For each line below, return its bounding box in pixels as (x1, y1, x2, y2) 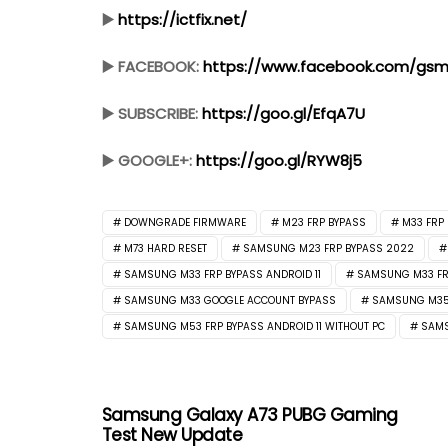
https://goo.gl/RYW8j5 (196, 150, 362, 172)
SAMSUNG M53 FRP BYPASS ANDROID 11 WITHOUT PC (124, 319, 385, 335)
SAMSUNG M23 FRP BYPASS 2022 (243, 241, 414, 257)
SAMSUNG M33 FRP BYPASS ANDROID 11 (124, 267, 321, 283)
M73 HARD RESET (124, 241, 207, 257)
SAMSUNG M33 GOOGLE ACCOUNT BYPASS (124, 293, 336, 309)
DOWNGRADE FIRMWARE (124, 215, 246, 231)
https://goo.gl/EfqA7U (202, 103, 365, 125)
